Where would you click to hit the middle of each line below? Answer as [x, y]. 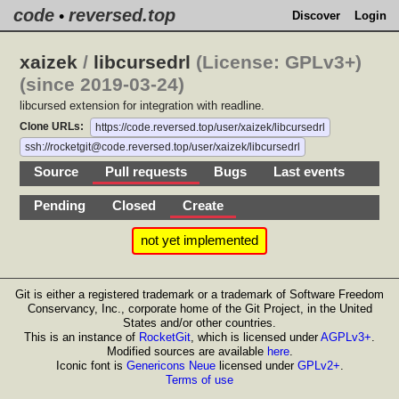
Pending [60, 206]
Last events [309, 172]
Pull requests [147, 172]
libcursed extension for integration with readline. [142, 106]
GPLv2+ [318, 366]
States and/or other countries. [199, 323]
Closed [134, 206]
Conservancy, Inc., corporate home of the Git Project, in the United [199, 309]
